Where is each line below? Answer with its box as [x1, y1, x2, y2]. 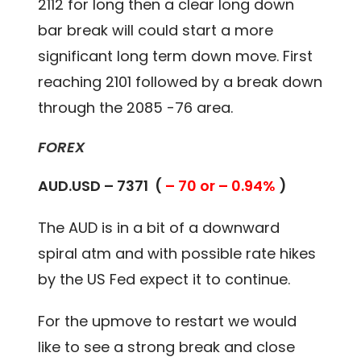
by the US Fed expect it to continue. [38, 268, 291, 289]
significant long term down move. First [38, 45, 313, 66]
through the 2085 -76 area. [38, 97, 234, 118]
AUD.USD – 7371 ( [38, 175, 166, 196]
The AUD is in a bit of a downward [38, 217, 280, 238]
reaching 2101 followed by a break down [38, 71, 323, 92]
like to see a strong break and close [38, 336, 296, 357]
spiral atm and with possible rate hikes [38, 243, 317, 263]
